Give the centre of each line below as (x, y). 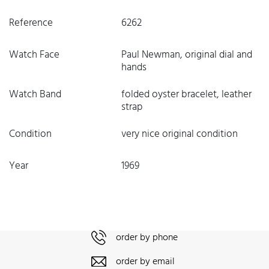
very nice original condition (179, 134)
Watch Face (34, 55)
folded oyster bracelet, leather (186, 95)
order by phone (147, 238)
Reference (31, 23)
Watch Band (35, 95)
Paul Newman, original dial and (186, 55)
